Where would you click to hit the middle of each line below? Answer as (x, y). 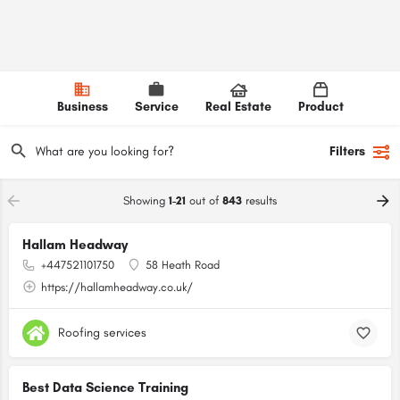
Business (82, 107)
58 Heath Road (183, 265)
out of (204, 200)
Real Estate (238, 107)
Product (321, 107)
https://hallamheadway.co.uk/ (117, 287)
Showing (146, 200)
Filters (347, 151)
